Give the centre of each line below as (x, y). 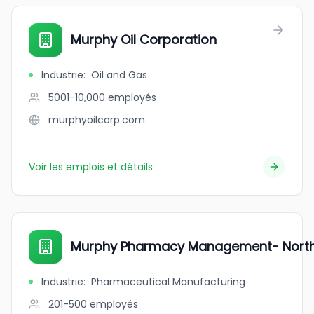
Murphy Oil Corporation (144, 40)
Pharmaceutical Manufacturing (168, 282)
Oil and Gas (119, 75)
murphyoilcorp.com (97, 120)
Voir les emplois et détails (91, 167)
